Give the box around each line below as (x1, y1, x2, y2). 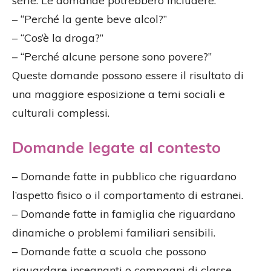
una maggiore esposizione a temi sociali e (12, 87, 225, 101)
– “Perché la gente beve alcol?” (12, 11, 167, 26)
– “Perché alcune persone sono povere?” (12, 49, 212, 64)
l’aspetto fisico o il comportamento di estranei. (12, 188, 243, 202)
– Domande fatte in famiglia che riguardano (12, 206, 235, 221)
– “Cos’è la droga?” (12, 30, 103, 45)
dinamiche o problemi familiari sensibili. (12, 225, 215, 240)
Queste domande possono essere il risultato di (12, 68, 244, 82)
